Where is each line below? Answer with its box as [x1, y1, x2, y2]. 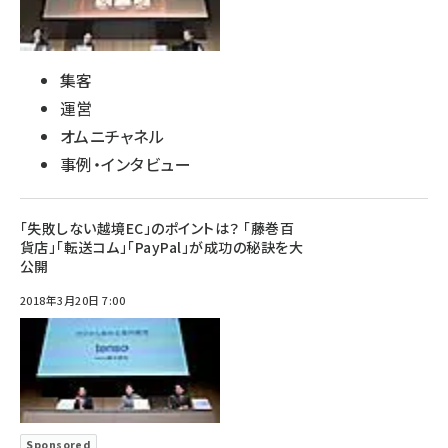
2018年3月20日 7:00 [20, 292, 126, 309]
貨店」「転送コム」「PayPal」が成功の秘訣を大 [20, 237, 303, 258]
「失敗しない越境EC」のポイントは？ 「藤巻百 [20, 218, 295, 239]
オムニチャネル [60, 124, 165, 149]
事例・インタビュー [60, 152, 192, 177]
